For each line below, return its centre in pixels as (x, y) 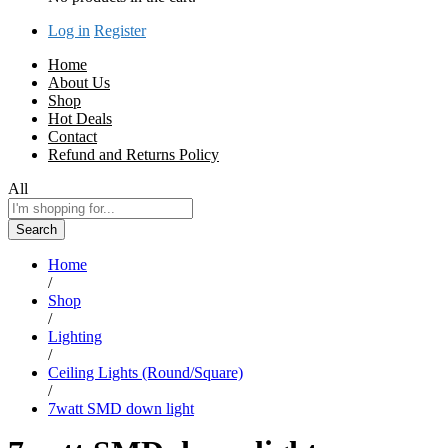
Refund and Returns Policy (133, 154)
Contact (72, 136)
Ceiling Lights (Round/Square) (145, 372)
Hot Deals (80, 118)
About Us (79, 82)
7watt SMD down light (121, 408)
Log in (69, 30)
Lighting (75, 336)
